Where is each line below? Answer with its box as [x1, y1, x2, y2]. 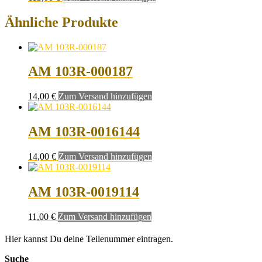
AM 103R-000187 [28, 64, 133, 80]
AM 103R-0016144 [28, 124, 140, 140]
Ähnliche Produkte [5, 14, 118, 30]
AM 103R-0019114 [28, 184, 139, 200]
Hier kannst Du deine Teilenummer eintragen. [5, 233, 173, 244]
